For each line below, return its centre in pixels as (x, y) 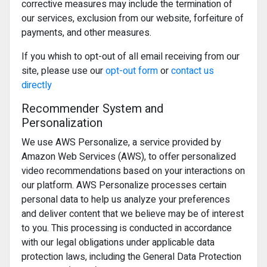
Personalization (62, 123)
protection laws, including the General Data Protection (131, 257)
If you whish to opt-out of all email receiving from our (131, 57)
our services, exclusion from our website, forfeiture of (133, 18)
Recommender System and (92, 109)
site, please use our (63, 71)
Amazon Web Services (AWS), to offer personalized (129, 157)
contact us (193, 71)
